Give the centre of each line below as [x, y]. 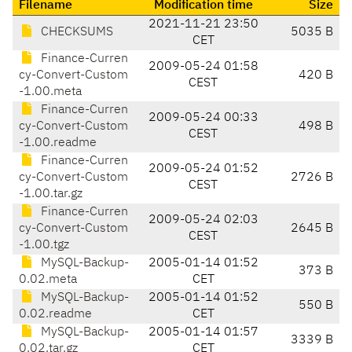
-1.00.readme [58, 143]
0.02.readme [55, 315]
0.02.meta [48, 280]
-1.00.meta [50, 92]
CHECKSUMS [75, 33]
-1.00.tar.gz [51, 194]
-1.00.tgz [44, 246]
